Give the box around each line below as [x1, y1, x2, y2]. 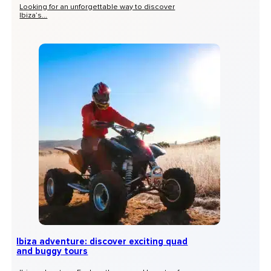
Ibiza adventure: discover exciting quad [16, 237, 188, 246]
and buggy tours [16, 246, 88, 256]
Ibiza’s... [19, 11, 48, 20]
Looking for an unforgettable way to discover [19, 3, 175, 11]
